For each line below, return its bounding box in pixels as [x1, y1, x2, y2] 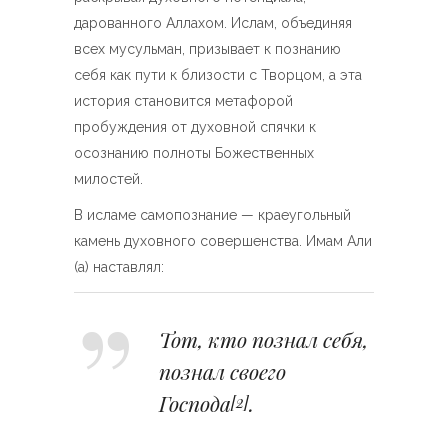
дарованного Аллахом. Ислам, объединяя [74, 15, 352, 31]
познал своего [159, 357, 286, 385]
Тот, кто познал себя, [159, 325, 368, 353]
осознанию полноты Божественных [74, 145, 314, 161]
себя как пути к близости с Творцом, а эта [74, 67, 362, 83]
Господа [159, 389, 231, 417]
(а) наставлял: [74, 259, 164, 275]
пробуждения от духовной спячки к [74, 119, 316, 135]
